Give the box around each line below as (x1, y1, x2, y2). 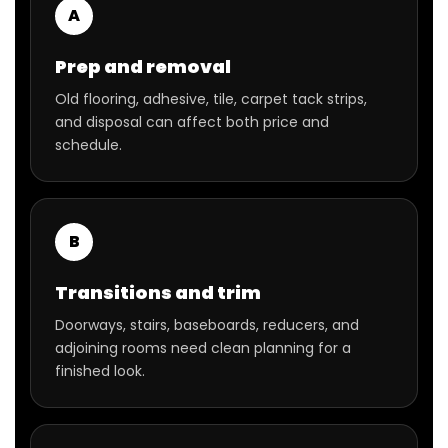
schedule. (55, 135, 122, 156)
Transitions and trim (55, 280, 261, 306)
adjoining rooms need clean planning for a (55, 338, 351, 359)
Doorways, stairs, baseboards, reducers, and (55, 315, 359, 336)
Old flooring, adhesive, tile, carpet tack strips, (55, 89, 367, 110)
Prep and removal (55, 54, 231, 80)
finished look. (55, 361, 145, 382)
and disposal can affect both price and (55, 112, 329, 133)
